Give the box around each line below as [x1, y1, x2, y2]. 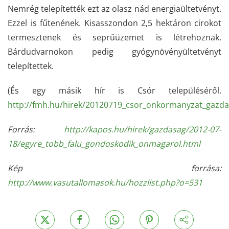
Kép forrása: [8, 163, 221, 174]
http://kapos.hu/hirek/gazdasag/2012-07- [64, 124, 221, 135]
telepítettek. [8, 60, 54, 72]
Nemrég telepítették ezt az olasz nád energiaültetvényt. [8, 3, 221, 14]
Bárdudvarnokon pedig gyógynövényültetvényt [8, 46, 221, 57]
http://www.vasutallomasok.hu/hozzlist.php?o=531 [8, 177, 202, 188]
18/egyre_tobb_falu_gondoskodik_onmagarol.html [8, 138, 200, 149]
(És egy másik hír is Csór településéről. [8, 85, 221, 96]
